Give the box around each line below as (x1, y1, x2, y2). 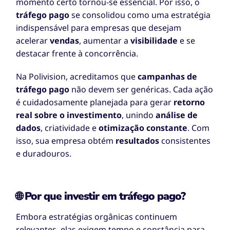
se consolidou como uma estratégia (69, 9, 211, 21)
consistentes (159, 135, 211, 147)
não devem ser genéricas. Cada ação (69, 84, 214, 95)
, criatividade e (41, 122, 99, 134)
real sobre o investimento (16, 109, 122, 121)
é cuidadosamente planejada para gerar (16, 97, 174, 108)
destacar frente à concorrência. (16, 48, 139, 60)
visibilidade (130, 35, 178, 47)
